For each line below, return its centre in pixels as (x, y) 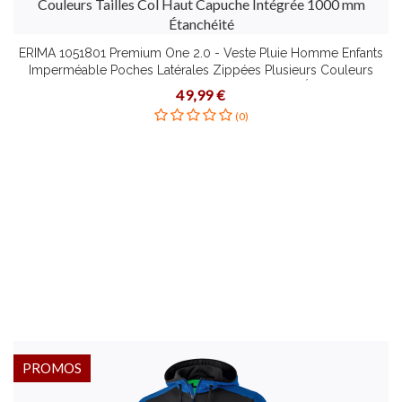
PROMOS (52, 368)
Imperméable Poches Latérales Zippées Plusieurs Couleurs (201, 70)
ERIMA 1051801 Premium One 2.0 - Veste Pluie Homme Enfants (201, 53)
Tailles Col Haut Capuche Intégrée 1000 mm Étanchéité (201, 87)
